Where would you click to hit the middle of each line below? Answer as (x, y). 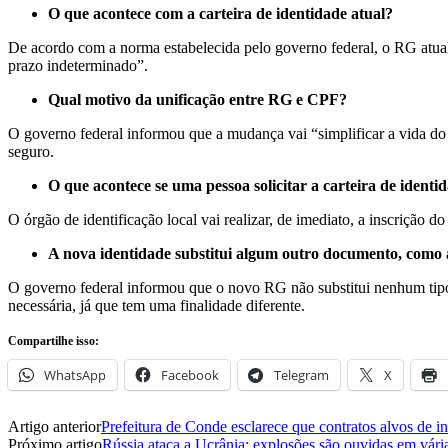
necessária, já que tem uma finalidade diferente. (156, 305)
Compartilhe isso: (53, 340)
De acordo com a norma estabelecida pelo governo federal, (195, 47)
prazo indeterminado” (76, 65)
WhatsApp (75, 374)
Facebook (190, 374)
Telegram (301, 374)
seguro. (31, 151)
